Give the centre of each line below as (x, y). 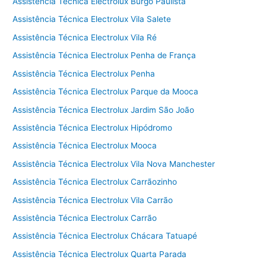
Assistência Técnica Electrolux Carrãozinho (95, 182)
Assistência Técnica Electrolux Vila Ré (85, 37)
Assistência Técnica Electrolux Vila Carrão (93, 200)
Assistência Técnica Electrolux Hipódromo (93, 127)
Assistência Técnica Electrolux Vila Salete (92, 19)
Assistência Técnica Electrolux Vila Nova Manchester (114, 164)
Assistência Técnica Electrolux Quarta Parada (100, 254)
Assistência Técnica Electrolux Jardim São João (104, 110)
